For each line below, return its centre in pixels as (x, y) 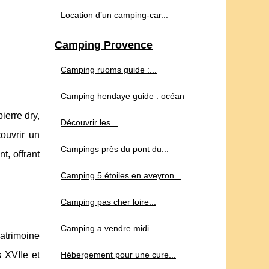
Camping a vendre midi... (108, 228)
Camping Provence (104, 45)
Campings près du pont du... (115, 149)
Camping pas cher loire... (108, 202)
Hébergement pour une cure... (118, 255)
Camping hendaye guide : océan (122, 96)
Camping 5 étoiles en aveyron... (121, 176)
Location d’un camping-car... (114, 15)
